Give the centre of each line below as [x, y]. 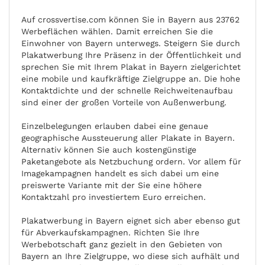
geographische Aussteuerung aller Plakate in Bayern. [128, 138]
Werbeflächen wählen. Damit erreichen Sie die [117, 31]
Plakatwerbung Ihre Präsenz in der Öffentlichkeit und [131, 55]
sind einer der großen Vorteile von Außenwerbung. [124, 102]
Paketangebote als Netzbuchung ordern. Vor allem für [131, 161]
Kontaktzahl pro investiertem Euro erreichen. [114, 197]
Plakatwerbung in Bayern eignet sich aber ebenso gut [131, 221]
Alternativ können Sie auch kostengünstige [109, 150]
